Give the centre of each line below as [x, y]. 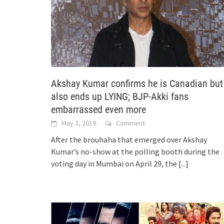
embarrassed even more [98, 110]
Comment [130, 123]
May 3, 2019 [79, 123]
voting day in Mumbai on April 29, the [115, 164]
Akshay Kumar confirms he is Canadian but [137, 84]
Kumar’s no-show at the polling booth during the [135, 152]
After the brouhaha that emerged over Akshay [129, 140]
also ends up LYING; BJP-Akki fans [120, 97]
